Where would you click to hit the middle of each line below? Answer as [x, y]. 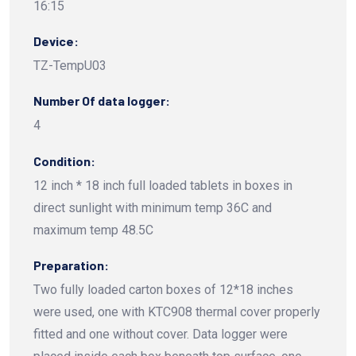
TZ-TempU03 [70, 66]
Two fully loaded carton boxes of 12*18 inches [163, 290]
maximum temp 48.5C [93, 230]
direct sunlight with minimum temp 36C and [153, 208]
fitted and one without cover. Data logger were [161, 335]
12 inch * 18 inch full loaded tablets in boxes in [163, 186]
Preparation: [71, 265]
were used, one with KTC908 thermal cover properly [177, 312]
